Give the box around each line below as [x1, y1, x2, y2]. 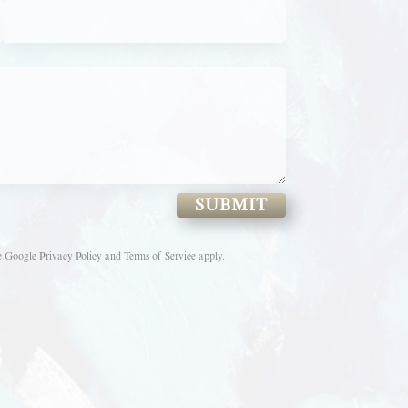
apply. [195, 250, 225, 263]
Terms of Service [123, 250, 196, 263]
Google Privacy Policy [4, 250, 102, 263]
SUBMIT [194, 195, 268, 214]
